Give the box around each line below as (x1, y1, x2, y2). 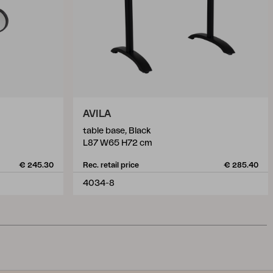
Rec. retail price (83, 161, 139, 169)
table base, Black (83, 127, 151, 135)
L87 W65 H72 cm (83, 139, 152, 147)
